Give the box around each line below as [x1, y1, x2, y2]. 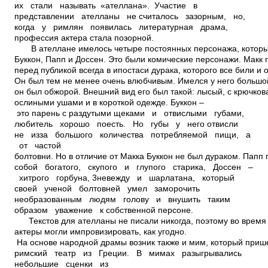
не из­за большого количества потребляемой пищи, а [14, 130, 251, 139]
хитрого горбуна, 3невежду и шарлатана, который [14, 173, 239, 182]
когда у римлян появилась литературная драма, [14, 23, 228, 32]
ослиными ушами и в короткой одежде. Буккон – [14, 98, 204, 107]
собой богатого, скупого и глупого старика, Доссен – [14, 163, 253, 172]
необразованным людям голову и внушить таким [14, 195, 235, 204]
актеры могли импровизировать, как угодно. [14, 227, 220, 236]
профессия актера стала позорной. [14, 33, 154, 42]
